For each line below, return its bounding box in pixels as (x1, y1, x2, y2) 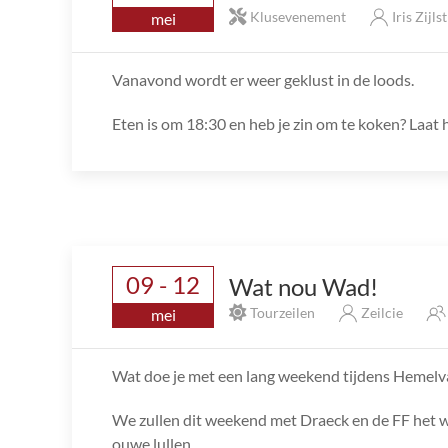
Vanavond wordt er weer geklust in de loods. (112, 70, 414, 90)
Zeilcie (358, 303, 406, 321)
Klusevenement (247, 7, 349, 25)
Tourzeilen (247, 303, 318, 321)
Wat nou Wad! (229, 271, 378, 301)
